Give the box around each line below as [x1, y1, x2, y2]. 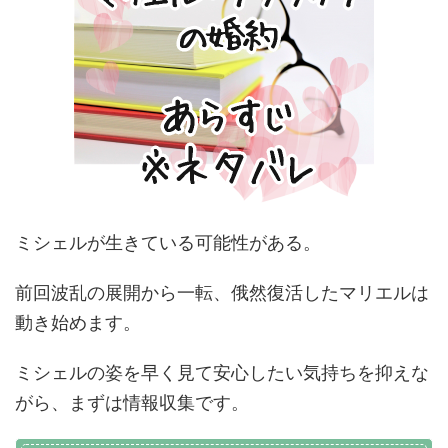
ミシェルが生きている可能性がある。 [15, 232, 321, 253]
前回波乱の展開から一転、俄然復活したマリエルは [15, 282, 429, 303]
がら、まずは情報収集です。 [15, 392, 249, 413]
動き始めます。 [15, 312, 141, 333]
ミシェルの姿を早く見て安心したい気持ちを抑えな [15, 362, 429, 383]
